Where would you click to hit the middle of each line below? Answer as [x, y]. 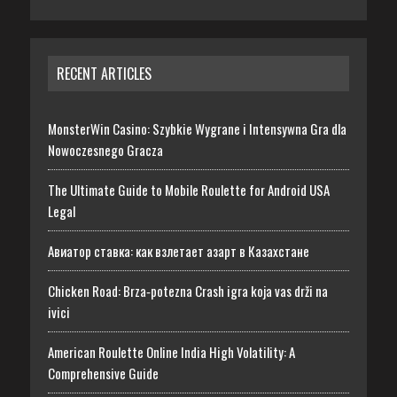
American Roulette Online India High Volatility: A [171, 351]
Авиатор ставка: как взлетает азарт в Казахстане [178, 250]
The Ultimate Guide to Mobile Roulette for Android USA [188, 189]
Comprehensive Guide [103, 373]
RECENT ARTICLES [104, 73]
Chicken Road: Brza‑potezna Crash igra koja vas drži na [187, 290]
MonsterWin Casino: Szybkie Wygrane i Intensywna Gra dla [197, 128]
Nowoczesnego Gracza [105, 149]
